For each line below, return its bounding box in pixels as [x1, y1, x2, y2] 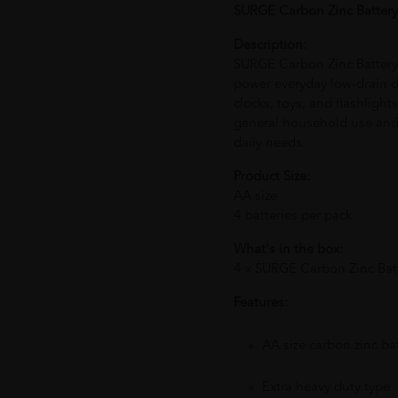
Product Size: [233, 170, 310, 184]
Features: [233, 296, 288, 310]
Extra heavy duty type [261, 380, 390, 394]
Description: [233, 38, 306, 52]
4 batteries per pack [233, 209, 352, 223]
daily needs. [233, 136, 306, 150]
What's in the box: [233, 243, 343, 257]
